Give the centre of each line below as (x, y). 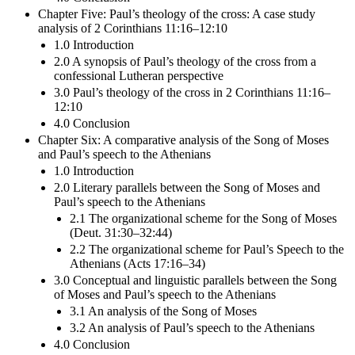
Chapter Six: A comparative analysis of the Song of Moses (183, 139)
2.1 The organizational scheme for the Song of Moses (203, 218)
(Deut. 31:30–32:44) (121, 232)
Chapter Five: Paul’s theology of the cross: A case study (177, 13)
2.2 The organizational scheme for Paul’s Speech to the (207, 249)
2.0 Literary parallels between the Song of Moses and (187, 187)
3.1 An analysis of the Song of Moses (163, 311)
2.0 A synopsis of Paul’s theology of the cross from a (185, 61)
